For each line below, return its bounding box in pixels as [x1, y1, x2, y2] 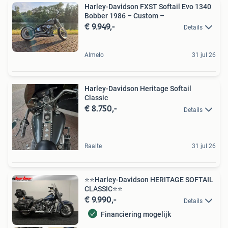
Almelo [84, 51, 104, 59]
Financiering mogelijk [101, 210, 171, 219]
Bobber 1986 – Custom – [84, 11, 164, 20]
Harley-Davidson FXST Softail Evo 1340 [84, 2, 211, 11]
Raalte [84, 142, 102, 150]
